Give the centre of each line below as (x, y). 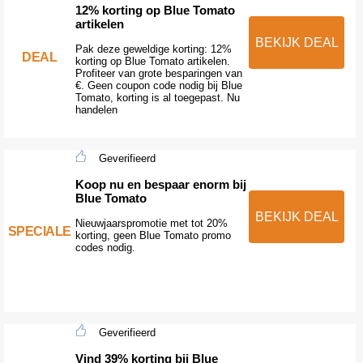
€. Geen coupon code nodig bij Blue (158, 85)
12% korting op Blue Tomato (155, 10)
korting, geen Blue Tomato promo (153, 235)
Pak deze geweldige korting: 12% (153, 49)
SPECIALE (39, 231)
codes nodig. (105, 247)
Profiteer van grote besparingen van (158, 73)
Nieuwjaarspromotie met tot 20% (151, 223)
